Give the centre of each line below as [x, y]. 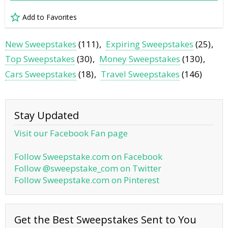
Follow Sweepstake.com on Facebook [88, 157]
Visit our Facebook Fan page [71, 133]
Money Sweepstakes [140, 59]
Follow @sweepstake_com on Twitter [88, 168]
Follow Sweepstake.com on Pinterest [87, 180]
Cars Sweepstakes [41, 74]
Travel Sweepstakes [140, 74]
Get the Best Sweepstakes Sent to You [105, 220]
